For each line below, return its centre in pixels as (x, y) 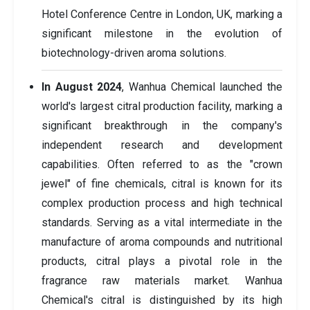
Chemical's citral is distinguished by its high (162, 300)
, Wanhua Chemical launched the (202, 86)
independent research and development (162, 145)
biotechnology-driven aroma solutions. (134, 53)
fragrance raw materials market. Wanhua (162, 280)
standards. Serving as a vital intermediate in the (162, 222)
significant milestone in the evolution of (162, 33)
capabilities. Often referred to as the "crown (162, 164)
